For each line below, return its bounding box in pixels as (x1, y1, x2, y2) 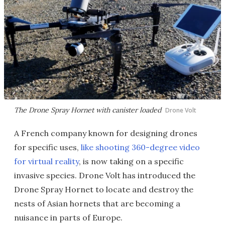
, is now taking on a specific (79, 156, 184, 166)
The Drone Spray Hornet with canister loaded (14, 105, 161, 115)
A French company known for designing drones (14, 128, 197, 138)
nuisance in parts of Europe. (14, 212, 123, 222)
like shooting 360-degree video (81, 142, 200, 152)
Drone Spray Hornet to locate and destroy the (14, 184, 193, 194)
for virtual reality (14, 156, 79, 166)
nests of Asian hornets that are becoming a (14, 198, 180, 208)
